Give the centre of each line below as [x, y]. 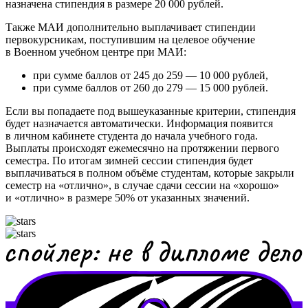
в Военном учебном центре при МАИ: [96, 52]
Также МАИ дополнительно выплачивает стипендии [131, 27]
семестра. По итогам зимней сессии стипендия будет [129, 160]
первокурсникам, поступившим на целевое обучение [130, 39]
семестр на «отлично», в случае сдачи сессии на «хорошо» [142, 185]
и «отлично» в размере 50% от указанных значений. [128, 197]
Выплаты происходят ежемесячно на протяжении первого [142, 148]
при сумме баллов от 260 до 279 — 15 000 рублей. [151, 87]
